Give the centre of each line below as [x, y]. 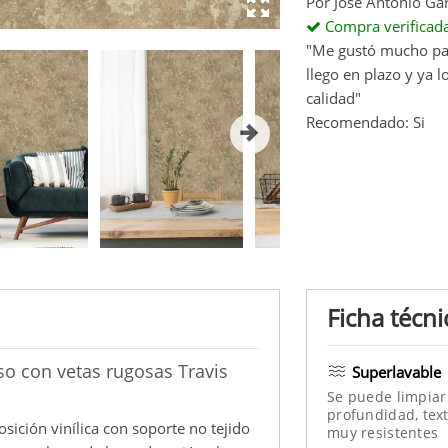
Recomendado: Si [365, 122]
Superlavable [396, 371]
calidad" [333, 98]
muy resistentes [383, 432]
